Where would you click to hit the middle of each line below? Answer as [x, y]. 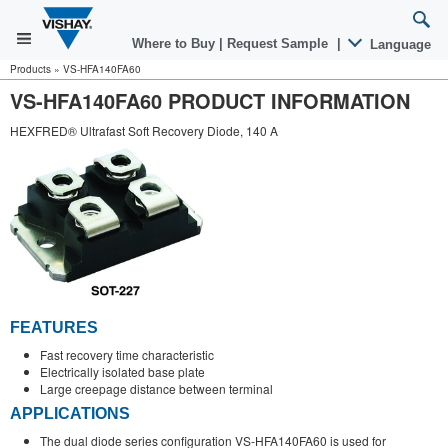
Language [398, 44]
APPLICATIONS [70, 414]
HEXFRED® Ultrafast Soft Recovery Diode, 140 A [144, 130]
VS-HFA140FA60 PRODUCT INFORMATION [210, 100]
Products [30, 69]
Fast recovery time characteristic [127, 354]
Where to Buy [175, 43]
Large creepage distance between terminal [156, 388]
